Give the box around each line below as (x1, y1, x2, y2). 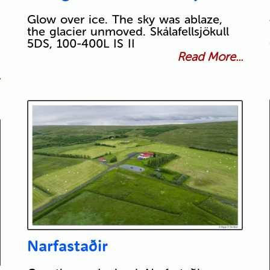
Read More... (177, 49, 243, 64)
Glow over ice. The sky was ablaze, (27, 12, 222, 27)
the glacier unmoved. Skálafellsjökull (27, 24, 229, 39)
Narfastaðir (27, 236, 108, 256)
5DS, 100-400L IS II (27, 36, 135, 51)
